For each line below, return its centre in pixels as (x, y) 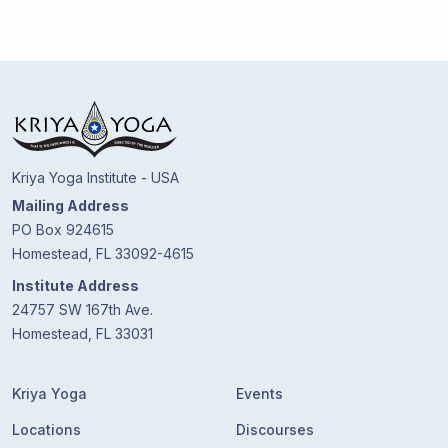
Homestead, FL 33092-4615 (103, 253)
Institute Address (75, 285)
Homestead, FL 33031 (82, 333)
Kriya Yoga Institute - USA (95, 177)
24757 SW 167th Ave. (82, 309)
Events (259, 393)
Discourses (275, 429)
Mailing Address (70, 205)
